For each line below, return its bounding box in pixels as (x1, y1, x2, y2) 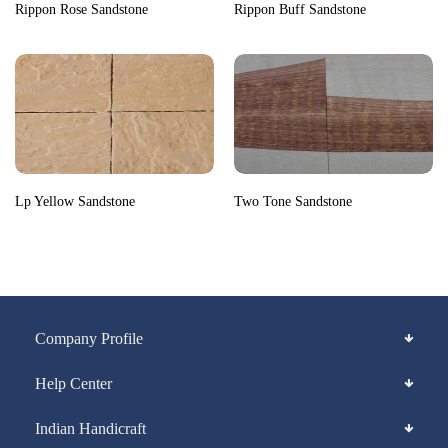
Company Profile (35, 330, 143, 348)
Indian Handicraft (35, 420, 146, 438)
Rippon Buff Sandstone (234, 2, 366, 18)
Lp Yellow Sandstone (15, 194, 135, 210)
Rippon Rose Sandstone (15, 2, 148, 18)
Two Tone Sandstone (234, 194, 352, 210)
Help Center (35, 375, 112, 393)
